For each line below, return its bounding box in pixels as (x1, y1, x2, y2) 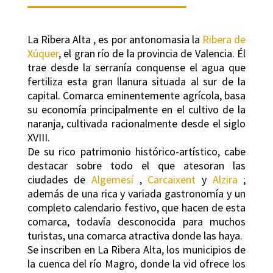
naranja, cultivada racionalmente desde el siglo (27, 116, 246, 131)
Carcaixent (147, 172, 202, 187)
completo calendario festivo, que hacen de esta (27, 200, 246, 215)
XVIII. (27, 130, 50, 145)
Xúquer (27, 46, 58, 61)
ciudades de (27, 172, 92, 187)
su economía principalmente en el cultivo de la (27, 102, 246, 117)
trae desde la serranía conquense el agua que (27, 60, 246, 75)
